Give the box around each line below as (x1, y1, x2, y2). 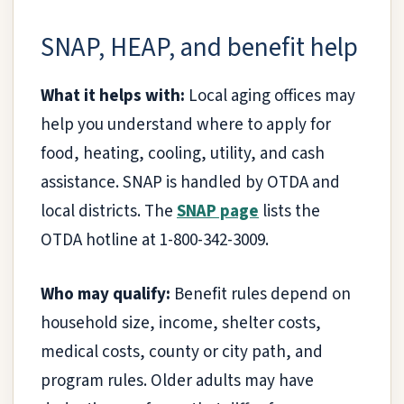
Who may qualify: (41, 282, 170, 308)
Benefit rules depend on (170, 282, 351, 308)
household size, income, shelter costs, (41, 311, 321, 336)
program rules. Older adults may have (41, 369, 314, 394)
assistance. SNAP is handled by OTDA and (41, 170, 340, 195)
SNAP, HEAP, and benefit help (41, 28, 358, 67)
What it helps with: (41, 83, 185, 108)
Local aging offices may (185, 83, 355, 108)
